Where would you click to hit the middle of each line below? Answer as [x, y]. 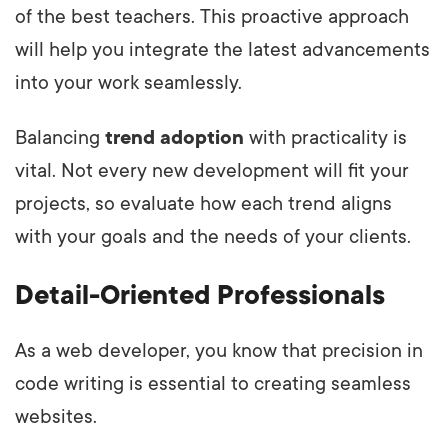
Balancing [60, 137]
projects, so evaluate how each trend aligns [203, 203]
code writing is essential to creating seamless [213, 383]
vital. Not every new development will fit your [212, 170]
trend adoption [174, 137]
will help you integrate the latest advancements [222, 49]
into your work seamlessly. [128, 82]
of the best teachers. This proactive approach [212, 16]
